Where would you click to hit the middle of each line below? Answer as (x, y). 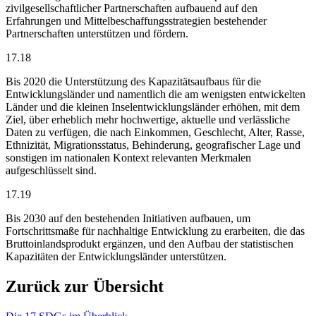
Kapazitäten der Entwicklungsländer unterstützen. (116, 256)
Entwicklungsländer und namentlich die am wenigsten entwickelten (156, 94)
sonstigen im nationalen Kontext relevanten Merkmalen (128, 157)
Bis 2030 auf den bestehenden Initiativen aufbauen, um (128, 218)
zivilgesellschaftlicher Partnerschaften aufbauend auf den (132, 8)
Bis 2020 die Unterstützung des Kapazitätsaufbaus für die (133, 81)
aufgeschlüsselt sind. (51, 170)
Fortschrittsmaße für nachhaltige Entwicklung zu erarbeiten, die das (155, 231)
